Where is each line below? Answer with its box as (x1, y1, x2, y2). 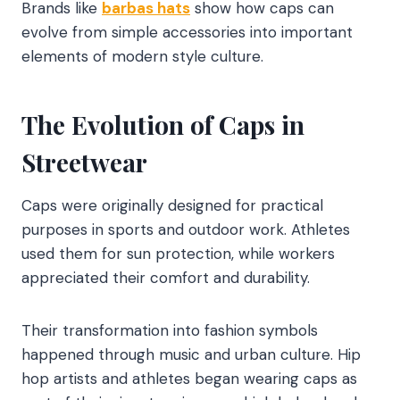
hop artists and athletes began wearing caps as (21, 369, 357, 389)
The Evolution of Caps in (21, 108, 304, 142)
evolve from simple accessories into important (21, 22, 353, 43)
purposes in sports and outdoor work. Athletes (21, 220, 350, 240)
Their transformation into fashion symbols (21, 321, 318, 341)
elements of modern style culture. (21, 46, 263, 67)
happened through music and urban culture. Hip (21, 345, 361, 365)
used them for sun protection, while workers (21, 244, 335, 264)
